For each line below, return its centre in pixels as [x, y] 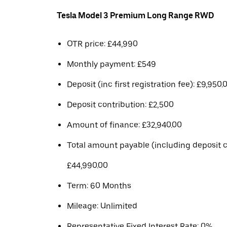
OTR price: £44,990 [102, 44]
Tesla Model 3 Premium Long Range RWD [136, 15]
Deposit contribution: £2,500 [120, 105]
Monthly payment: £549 [111, 64]
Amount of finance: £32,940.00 [124, 125]
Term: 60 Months [99, 186]
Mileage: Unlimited [102, 206]
